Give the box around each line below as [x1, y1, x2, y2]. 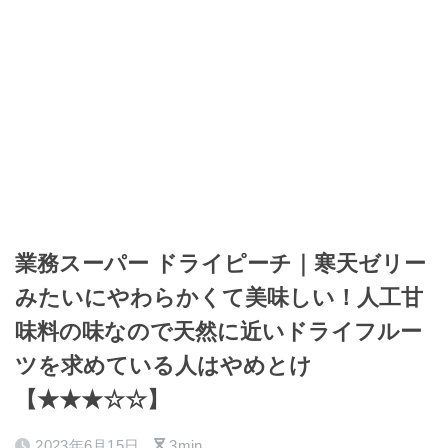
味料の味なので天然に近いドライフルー [15, 319, 422, 344]
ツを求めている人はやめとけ [15, 353, 312, 378]
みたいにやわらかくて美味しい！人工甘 [15, 285, 423, 310]
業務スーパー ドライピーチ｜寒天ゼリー [15, 251, 426, 276]
